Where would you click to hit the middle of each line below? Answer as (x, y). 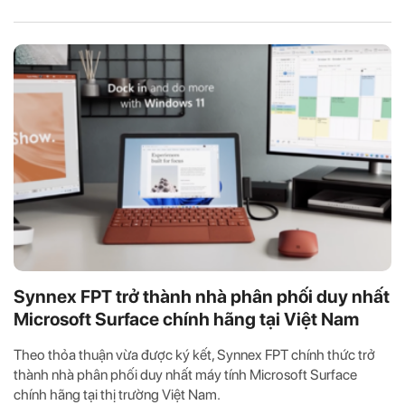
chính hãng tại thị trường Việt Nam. (117, 394)
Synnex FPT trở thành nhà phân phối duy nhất (202, 296)
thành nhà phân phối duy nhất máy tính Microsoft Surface (185, 374)
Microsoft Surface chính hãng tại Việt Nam (186, 319)
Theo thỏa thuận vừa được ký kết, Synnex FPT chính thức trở (194, 354)
